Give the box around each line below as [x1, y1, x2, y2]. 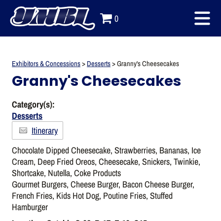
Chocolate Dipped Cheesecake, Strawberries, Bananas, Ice [12, 144, 201, 156]
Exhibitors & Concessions [12, 59, 81, 68]
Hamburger [12, 201, 48, 213]
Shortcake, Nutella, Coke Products [12, 167, 121, 179]
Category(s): [12, 98, 55, 110]
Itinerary [32, 124, 58, 136]
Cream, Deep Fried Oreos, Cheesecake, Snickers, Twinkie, [12, 155, 201, 167]
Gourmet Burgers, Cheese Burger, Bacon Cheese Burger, [12, 178, 195, 190]
